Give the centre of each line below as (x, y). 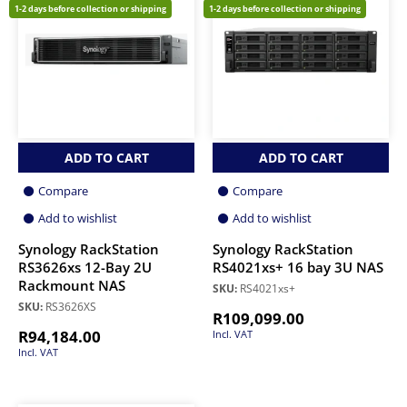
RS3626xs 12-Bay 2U (85, 268)
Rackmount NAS (72, 286)
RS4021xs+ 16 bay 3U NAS (298, 268)
